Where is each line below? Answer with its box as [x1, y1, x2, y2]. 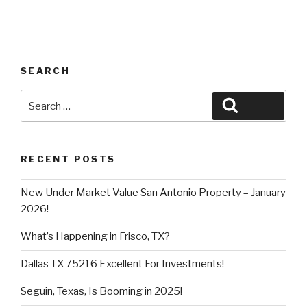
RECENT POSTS [21, 153, 116, 165]
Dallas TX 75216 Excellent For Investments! [21, 258, 224, 271]
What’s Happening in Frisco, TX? [21, 230, 170, 243]
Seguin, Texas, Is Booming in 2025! [21, 285, 182, 298]
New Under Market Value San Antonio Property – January [21, 186, 286, 199]
